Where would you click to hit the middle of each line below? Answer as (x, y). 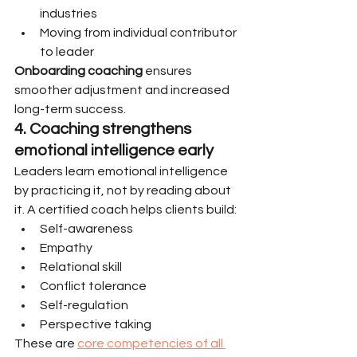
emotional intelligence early (114, 151)
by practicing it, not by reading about (124, 190)
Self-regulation (84, 305)
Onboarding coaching (78, 71)
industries (69, 14)
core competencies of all (151, 343)
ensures (169, 71)
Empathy (66, 248)
